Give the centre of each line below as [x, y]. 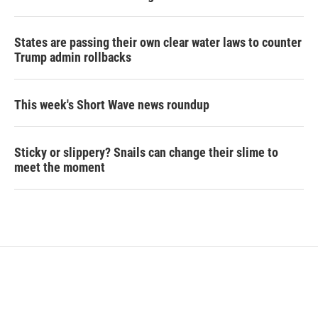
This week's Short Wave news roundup [112, 105]
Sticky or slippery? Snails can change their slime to [146, 152]
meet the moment [60, 167]
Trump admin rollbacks [73, 57]
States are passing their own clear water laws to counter [158, 42]
